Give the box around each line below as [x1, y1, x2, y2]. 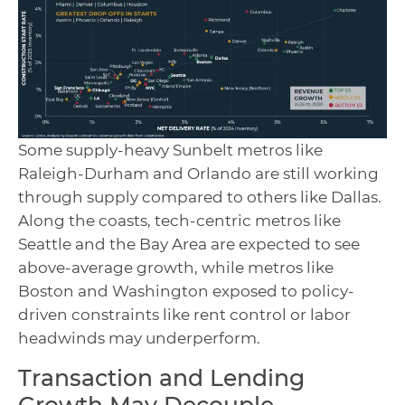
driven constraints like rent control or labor [18, 306, 351, 325]
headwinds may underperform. [18, 329, 260, 348]
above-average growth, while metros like [18, 259, 334, 278]
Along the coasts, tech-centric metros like [18, 212, 341, 231]
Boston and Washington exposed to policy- [18, 282, 354, 301]
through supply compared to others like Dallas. [18, 188, 381, 207]
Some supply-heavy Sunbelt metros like [18, 141, 323, 160]
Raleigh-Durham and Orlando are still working [18, 165, 379, 184]
